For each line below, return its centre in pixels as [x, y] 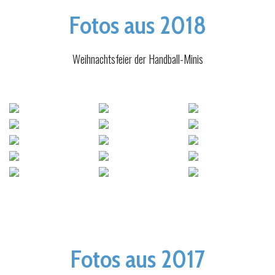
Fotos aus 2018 [137, 25]
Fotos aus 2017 [137, 258]
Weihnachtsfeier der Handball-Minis [137, 59]
